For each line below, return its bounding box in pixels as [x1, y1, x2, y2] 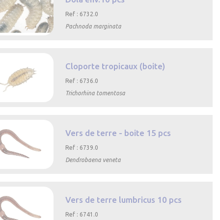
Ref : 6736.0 [65, 78, 99, 84]
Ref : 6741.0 [65, 211, 99, 218]
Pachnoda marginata [65, 23, 122, 30]
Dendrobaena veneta [65, 157, 121, 164]
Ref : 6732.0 [65, 11, 99, 18]
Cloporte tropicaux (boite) [65, 61, 165, 71]
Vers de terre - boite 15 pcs [65, 128, 171, 138]
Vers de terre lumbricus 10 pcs [65, 195, 182, 205]
